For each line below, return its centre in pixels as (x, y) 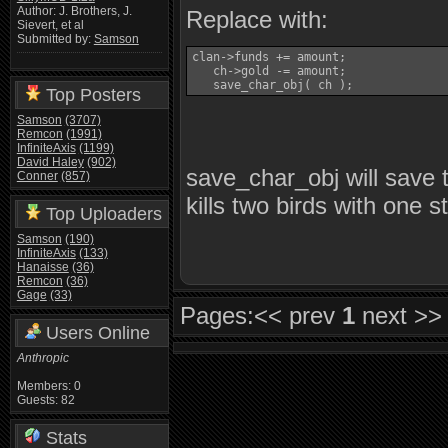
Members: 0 (48, 385)
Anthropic (42, 357)
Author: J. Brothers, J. (74, 11)
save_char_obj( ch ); (273, 85)
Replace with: (257, 19)
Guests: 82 (45, 399)
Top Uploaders (101, 213)
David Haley (50, 161)
